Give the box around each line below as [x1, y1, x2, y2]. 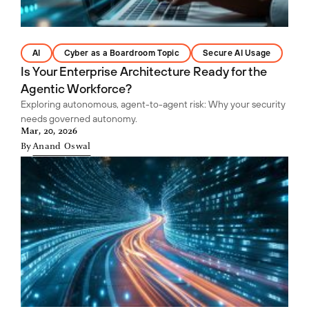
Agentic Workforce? [21, 81, 132, 96]
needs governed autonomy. [21, 112, 137, 124]
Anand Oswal [32, 141, 91, 152]
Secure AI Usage [202, 48, 271, 58]
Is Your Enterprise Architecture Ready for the [21, 63, 267, 79]
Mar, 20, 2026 [21, 126, 77, 137]
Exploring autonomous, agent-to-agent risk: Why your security [21, 98, 286, 110]
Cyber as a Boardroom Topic [63, 48, 179, 58]
